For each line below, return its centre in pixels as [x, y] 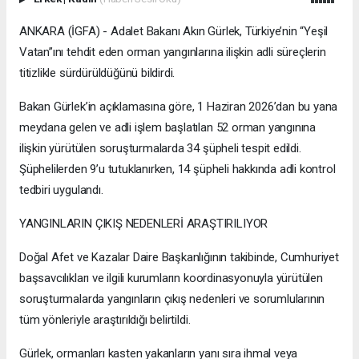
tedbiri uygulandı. [61, 190]
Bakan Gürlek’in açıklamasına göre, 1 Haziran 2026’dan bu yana [179, 106]
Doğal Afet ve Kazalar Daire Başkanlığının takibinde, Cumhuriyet [179, 257]
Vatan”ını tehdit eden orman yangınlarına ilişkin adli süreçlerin [173, 52]
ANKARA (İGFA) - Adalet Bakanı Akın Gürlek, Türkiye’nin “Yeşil [174, 31]
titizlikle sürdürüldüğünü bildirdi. [97, 73]
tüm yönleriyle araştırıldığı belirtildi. [105, 319]
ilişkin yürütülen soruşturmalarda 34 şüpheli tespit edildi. [160, 148]
